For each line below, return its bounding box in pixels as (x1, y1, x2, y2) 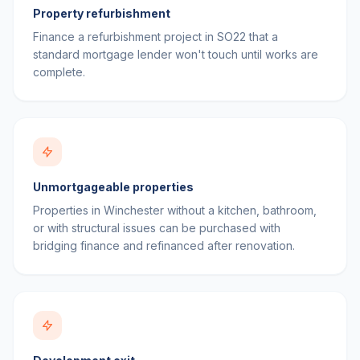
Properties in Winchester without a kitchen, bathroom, (33, 203, 317, 217)
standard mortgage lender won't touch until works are (33, 47, 318, 61)
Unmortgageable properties (33, 180, 194, 194)
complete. (33, 65, 85, 79)
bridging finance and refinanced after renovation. (33, 239, 295, 252)
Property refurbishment (33, 6, 170, 20)
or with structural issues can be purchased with (33, 221, 280, 235)
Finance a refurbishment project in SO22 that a (33, 30, 278, 43)
